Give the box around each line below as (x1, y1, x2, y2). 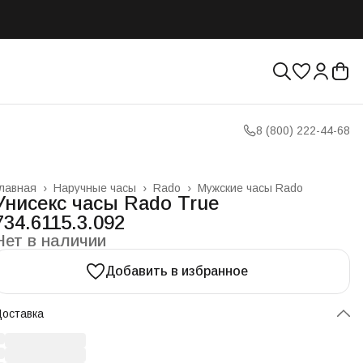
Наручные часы (53, 181, 136, 194)
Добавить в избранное (105, 264, 248, 278)
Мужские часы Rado (198, 181, 303, 194)
